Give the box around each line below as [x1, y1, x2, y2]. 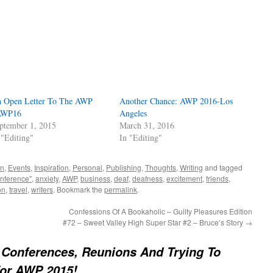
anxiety [35, 173, 58, 183]
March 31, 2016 [119, 119, 175, 131]
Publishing [106, 162, 141, 172]
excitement [166, 173, 202, 183]
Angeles [119, 107, 147, 119]
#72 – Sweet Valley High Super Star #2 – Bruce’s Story [63, 217, 245, 227]
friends [206, 173, 229, 183]
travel [9, 184, 27, 194]
